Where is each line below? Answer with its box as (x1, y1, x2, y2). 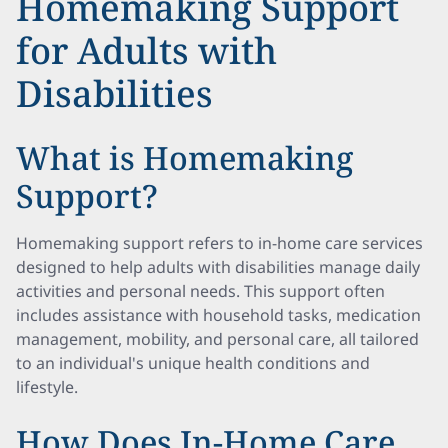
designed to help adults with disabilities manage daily (16, 256, 420, 278)
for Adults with (16, 26, 277, 75)
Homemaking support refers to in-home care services (16, 232, 423, 254)
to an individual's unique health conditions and (16, 352, 370, 374)
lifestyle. (16, 376, 78, 398)
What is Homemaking (16, 136, 353, 179)
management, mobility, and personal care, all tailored (16, 328, 419, 350)
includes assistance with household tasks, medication (16, 304, 421, 326)
